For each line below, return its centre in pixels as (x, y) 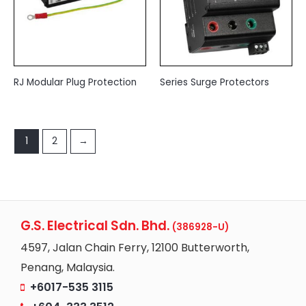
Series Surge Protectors (214, 83)
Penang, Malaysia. (68, 268)
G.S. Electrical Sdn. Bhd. (96, 226)
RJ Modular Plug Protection (75, 83)
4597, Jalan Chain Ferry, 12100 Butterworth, (135, 248)
